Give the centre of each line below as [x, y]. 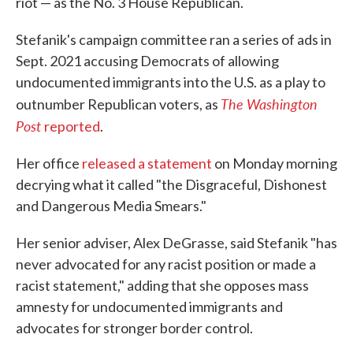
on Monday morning [275, 163]
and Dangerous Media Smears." [111, 206]
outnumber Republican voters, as [118, 104]
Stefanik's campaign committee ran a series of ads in [174, 39]
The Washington [269, 104]
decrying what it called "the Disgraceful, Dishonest [171, 184]
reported [72, 126]
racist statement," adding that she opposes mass [162, 285]
